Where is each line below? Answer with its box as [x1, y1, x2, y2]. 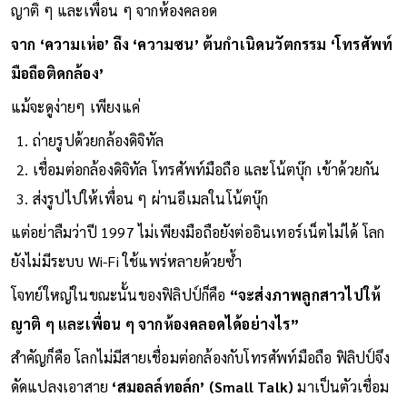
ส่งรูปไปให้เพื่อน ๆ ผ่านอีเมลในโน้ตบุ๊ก [32, 188, 269, 208]
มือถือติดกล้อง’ [10, 63, 104, 83]
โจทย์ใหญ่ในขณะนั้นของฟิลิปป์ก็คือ [10, 284, 230, 304]
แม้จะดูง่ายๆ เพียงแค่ [10, 96, 144, 116]
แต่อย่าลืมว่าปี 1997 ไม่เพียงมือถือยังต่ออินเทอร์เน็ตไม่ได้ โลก [10, 222, 385, 242]
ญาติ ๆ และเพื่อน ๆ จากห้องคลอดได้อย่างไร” [10, 313, 299, 333]
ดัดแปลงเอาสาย [10, 376, 113, 396]
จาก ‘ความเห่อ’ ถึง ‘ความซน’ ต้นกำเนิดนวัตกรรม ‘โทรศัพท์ [10, 34, 393, 54]
